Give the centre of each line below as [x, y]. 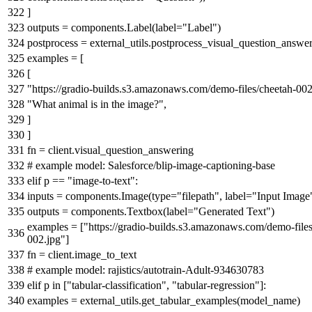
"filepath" [198, 196]
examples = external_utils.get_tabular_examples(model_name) [164, 300]
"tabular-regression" [216, 285]
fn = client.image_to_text [82, 254]
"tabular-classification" [117, 285]
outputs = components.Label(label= [105, 27]
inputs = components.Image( [89, 196]
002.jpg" [46, 239]
